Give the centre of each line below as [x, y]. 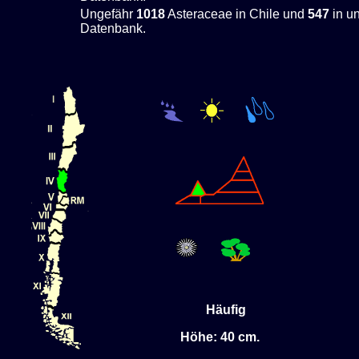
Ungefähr [108, 14]
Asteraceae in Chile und [236, 14]
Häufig [220, 309]
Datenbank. [113, 28]
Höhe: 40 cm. [220, 337]
